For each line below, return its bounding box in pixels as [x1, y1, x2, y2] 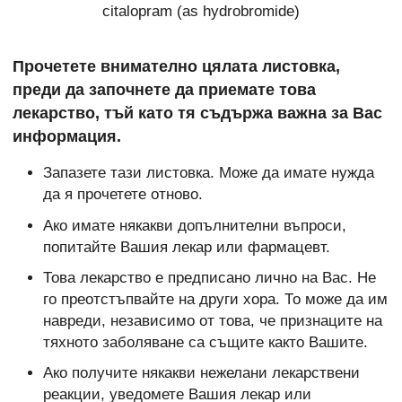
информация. [13, 127, 121, 145]
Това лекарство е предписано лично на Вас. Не [42, 268, 376, 286]
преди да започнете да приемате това [13, 80, 316, 99]
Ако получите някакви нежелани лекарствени [42, 364, 360, 382]
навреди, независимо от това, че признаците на [42, 311, 382, 329]
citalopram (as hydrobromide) [102, 2, 300, 20]
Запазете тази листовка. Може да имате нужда [42, 164, 374, 182]
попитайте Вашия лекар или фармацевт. [42, 238, 330, 256]
